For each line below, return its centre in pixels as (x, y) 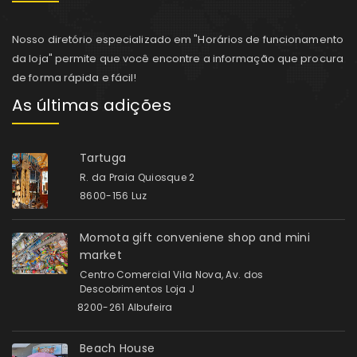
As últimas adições (92, 105)
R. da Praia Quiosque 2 (137, 177)
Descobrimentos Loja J (137, 288)
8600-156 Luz (114, 195)
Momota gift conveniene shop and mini (195, 237)
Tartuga (103, 157)
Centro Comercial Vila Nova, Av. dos (172, 274)
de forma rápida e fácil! (75, 77)
